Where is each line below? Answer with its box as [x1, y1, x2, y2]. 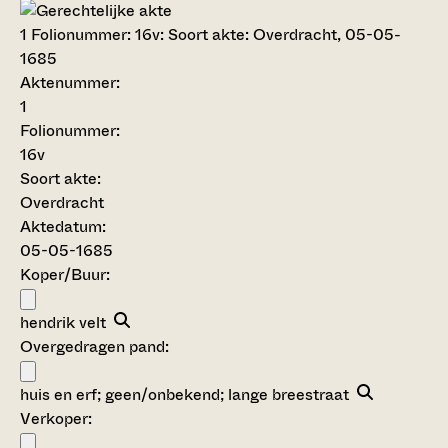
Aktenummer [20, 71, 116, 95]
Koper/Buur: [20, 263, 110, 287]
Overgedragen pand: [20, 335, 169, 359]
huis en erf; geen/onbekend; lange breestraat [20, 383, 357, 407]
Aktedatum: [20, 215, 106, 239]
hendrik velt [20, 311, 106, 335]
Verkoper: [20, 407, 92, 431]
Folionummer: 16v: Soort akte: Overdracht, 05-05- [27, 23, 401, 47]
